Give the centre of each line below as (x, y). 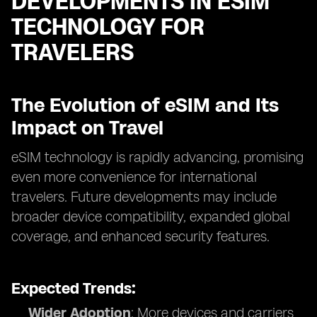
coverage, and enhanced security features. (140, 236)
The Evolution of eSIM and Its (145, 105)
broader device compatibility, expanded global (151, 217)
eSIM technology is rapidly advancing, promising (157, 157)
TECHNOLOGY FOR (108, 27)
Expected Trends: (74, 288)
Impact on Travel (87, 127)
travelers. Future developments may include (144, 197)
